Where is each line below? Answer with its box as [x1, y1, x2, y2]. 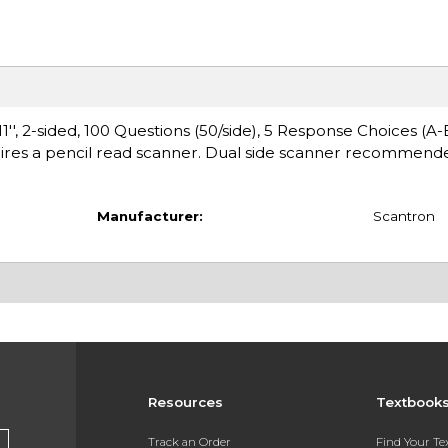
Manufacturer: [96, 207, 203, 224]
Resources [147, 394, 223, 411]
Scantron [372, 207, 435, 224]
